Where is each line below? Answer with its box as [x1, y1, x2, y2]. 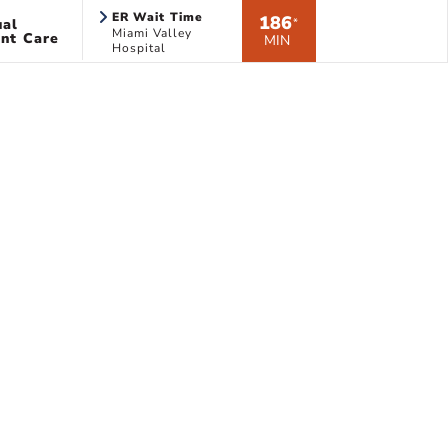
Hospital [111, 40, 166, 56]
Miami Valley [111, 25, 192, 41]
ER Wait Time [111, 9, 204, 25]
